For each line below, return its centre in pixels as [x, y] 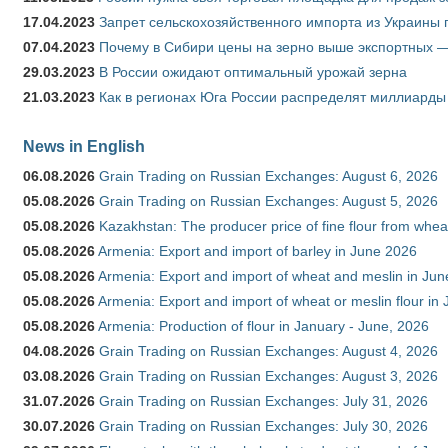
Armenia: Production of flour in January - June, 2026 [263, 326]
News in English [84, 146]
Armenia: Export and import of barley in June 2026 [257, 251]
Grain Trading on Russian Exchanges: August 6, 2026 [268, 176]
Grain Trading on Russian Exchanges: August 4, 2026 [268, 351]
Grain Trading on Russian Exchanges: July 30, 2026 [263, 426]
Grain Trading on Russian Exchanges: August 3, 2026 [268, 376]
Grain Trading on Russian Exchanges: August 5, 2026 [268, 201]
